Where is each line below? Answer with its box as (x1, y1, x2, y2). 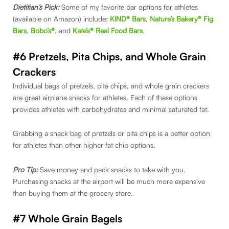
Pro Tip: (13, 165, 40, 174)
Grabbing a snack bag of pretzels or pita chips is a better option (13, 129, 210, 138)
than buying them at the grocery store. (13, 188, 133, 197)
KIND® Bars (110, 14, 146, 24)
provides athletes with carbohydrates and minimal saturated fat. (13, 104, 209, 113)
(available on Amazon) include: (13, 14, 110, 24)
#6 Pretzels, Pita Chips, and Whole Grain (13, 50, 206, 63)
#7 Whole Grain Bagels (13, 212, 122, 225)
